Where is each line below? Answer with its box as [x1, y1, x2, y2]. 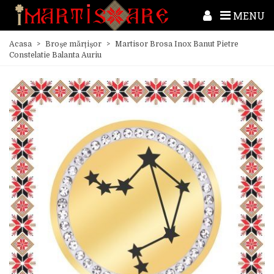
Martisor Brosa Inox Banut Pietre [115, 40, 239, 48]
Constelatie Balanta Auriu [9, 51, 102, 59]
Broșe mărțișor [45, 40, 102, 48]
